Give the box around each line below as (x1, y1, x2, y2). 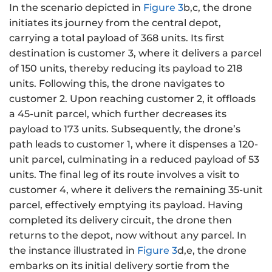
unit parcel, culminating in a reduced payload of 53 (9, 153, 259, 165)
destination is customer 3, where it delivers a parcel (9, 47, 262, 59)
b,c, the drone (183, 1, 252, 13)
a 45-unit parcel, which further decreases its (9, 107, 226, 120)
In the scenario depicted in (9, 1, 143, 13)
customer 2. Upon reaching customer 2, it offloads (9, 92, 256, 104)
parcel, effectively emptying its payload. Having (9, 199, 243, 211)
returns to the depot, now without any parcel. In (9, 229, 246, 241)
